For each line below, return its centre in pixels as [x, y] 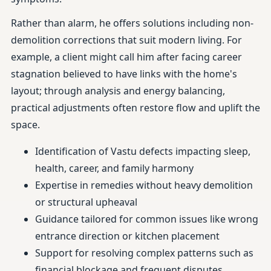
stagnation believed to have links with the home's [124, 74]
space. [25, 125]
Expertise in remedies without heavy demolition [144, 185]
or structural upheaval [86, 202]
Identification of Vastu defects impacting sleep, [143, 151]
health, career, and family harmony [114, 168]
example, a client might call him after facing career [126, 57]
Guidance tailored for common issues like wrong [147, 219]
